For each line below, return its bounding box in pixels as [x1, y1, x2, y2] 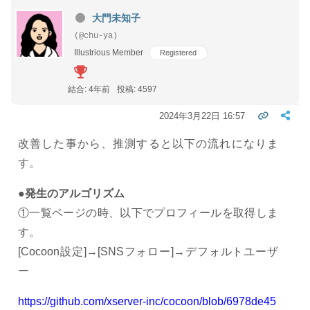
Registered [160, 48, 197, 57]
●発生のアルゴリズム [18, 187, 125, 199]
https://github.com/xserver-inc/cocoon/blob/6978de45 [18, 295, 276, 307]
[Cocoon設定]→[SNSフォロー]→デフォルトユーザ [18, 245, 278, 257]
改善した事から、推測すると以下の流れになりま [18, 137, 278, 149]
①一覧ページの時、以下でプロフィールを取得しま [18, 206, 278, 219]
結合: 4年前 [68, 84, 110, 94]
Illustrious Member [74, 47, 143, 57]
